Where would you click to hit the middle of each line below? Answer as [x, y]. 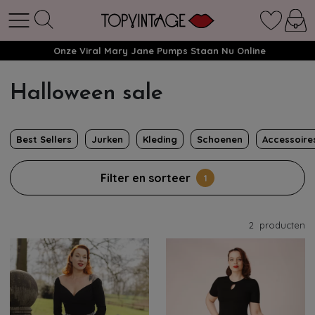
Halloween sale [86, 94]
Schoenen [220, 139]
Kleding [160, 139]
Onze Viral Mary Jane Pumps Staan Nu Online [159, 51]
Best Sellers [44, 139]
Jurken [107, 139]
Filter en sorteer [146, 178]
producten [281, 225]
